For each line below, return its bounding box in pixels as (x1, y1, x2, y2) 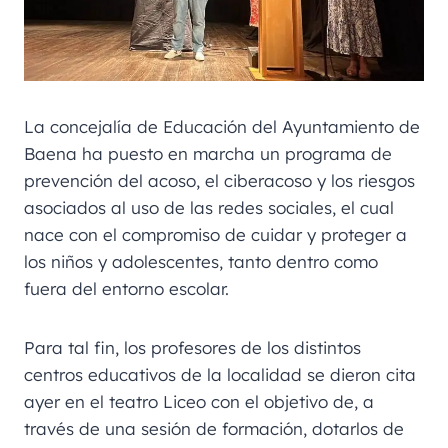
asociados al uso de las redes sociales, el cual (24, 196, 394, 218)
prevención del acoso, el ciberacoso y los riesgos (24, 169, 415, 191)
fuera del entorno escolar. (24, 277, 229, 299)
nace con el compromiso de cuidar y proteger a (24, 223, 407, 245)
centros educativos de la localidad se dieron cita (24, 363, 416, 385)
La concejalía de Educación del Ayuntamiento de (24, 115, 420, 137)
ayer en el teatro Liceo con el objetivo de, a (24, 390, 374, 412)
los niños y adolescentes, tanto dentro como (24, 250, 378, 272)
